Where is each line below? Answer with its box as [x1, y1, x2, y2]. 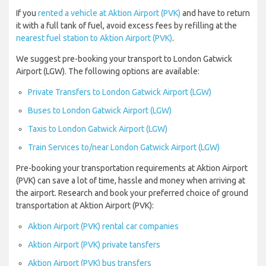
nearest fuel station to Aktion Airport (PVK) [16, 33, 172, 43]
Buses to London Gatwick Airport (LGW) [28, 106, 172, 116]
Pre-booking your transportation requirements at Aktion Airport [16, 163, 248, 173]
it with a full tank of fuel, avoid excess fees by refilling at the [16, 21, 237, 31]
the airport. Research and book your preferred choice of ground [16, 188, 248, 198]
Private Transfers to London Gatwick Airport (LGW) [28, 87, 211, 97]
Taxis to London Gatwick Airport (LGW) [28, 124, 167, 134]
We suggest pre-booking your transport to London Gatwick [16, 54, 232, 64]
